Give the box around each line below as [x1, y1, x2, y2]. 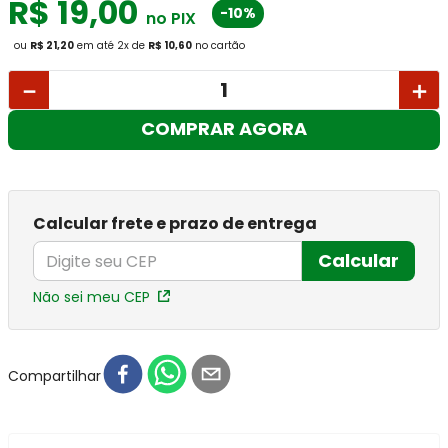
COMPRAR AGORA [141, 116, 307, 142]
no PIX [142, 7, 196, 30]
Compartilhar [8, 365, 101, 386]
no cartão [195, 38, 245, 53]
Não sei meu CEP [33, 287, 150, 307]
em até [77, 38, 114, 53]
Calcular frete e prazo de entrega [33, 212, 317, 235]
